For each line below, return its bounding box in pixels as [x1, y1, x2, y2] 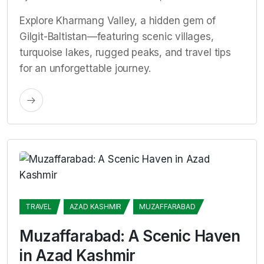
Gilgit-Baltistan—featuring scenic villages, [19, 30, 214, 42]
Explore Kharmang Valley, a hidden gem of [19, 14, 216, 27]
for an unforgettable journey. [19, 62, 151, 74]
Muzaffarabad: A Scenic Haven [19, 226, 240, 245]
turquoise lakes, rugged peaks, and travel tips [19, 46, 231, 58]
